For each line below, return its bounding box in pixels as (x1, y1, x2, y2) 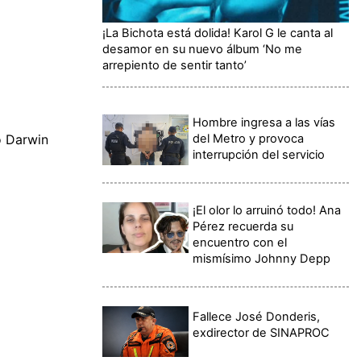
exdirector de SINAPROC (193, 326, 330, 341)
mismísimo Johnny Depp (193, 251, 331, 266)
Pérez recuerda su (193, 218, 294, 234)
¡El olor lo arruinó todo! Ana (193, 202, 342, 218)
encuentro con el (193, 234, 288, 250)
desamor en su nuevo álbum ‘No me (102, 41, 302, 56)
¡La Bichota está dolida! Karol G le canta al (102, 25, 333, 40)
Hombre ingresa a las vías (193, 114, 336, 130)
